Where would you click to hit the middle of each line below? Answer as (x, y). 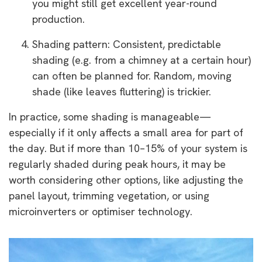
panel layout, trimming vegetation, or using (109, 195)
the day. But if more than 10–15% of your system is (128, 148)
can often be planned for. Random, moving (132, 75)
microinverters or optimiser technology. (101, 211)
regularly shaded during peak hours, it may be (117, 164)
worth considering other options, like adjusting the (126, 180)
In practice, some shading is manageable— (110, 116)
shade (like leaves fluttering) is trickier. (122, 91)
